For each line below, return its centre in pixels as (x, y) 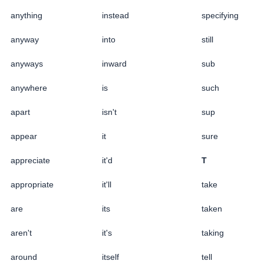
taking (213, 232)
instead (115, 15)
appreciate (30, 160)
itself (110, 257)
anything (27, 15)
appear (24, 136)
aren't (21, 232)
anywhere (29, 88)
